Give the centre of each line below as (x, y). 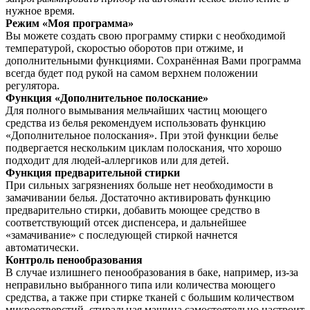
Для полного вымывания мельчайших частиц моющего (136, 111)
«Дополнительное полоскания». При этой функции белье (142, 136)
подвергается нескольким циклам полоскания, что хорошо (144, 148)
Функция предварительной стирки (93, 173)
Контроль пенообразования (74, 260)
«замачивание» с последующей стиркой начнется (121, 235)
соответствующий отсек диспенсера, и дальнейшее (126, 223)
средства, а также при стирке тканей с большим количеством (150, 298)
